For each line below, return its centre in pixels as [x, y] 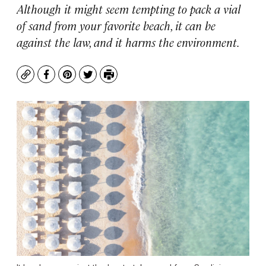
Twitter [104, 80]
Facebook [68, 80]
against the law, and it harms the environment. [128, 42]
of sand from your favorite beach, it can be [116, 25]
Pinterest [88, 80]
